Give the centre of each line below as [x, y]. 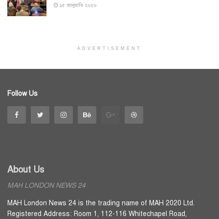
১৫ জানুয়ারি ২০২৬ [77, 5]
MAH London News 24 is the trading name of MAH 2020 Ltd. [101, 203]
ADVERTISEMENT [109, 48]
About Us [26, 169]
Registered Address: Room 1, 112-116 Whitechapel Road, [97, 214]
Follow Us [22, 93]
